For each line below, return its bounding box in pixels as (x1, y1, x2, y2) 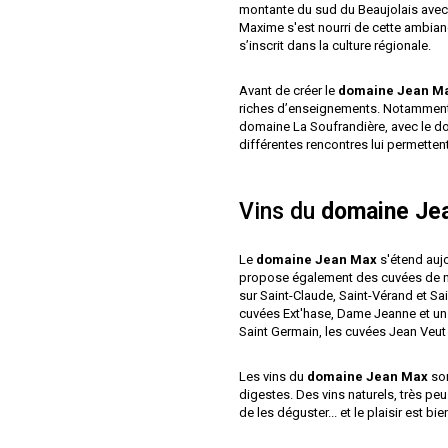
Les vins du (239, 369, 307, 384)
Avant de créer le (239, 83, 338, 98)
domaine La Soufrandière (239, 119, 385, 134)
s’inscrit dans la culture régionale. (239, 38, 431, 53)
